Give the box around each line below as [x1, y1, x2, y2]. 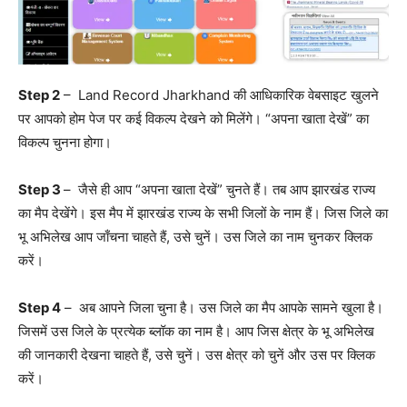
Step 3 [18, 181, 64, 199]
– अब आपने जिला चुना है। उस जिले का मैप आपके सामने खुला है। [61, 299, 383, 317]
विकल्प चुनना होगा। [18, 134, 112, 152]
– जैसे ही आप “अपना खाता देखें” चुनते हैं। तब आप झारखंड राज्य [64, 181, 375, 199]
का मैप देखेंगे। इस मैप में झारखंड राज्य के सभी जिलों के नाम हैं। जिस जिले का [18, 204, 388, 223]
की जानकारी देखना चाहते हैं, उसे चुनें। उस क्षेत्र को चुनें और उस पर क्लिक [18, 346, 375, 364]
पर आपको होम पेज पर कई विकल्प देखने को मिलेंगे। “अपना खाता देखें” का [18, 110, 369, 128]
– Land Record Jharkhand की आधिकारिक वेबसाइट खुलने [60, 86, 379, 104]
